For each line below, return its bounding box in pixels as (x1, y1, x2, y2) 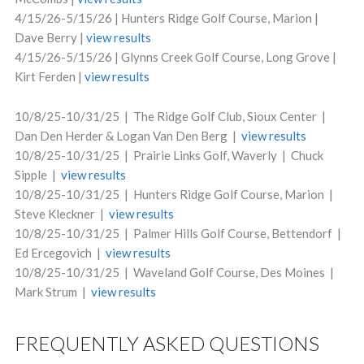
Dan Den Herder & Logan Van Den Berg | (14, 128, 241, 143)
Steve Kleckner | (14, 206, 109, 221)
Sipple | (14, 167, 61, 182)
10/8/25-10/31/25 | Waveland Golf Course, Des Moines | (14, 265, 336, 279)
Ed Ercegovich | (14, 245, 106, 260)
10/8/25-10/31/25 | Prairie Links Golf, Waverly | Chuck (14, 148, 323, 162)
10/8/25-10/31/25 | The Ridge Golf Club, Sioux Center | (14, 109, 328, 123)
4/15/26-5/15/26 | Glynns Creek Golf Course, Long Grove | (14, 50, 336, 64)
